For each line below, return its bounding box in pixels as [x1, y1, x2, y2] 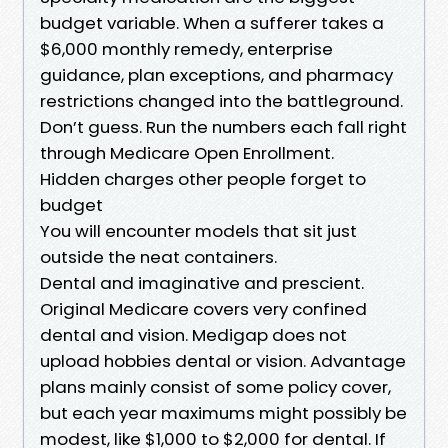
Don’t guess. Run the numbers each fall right [40, 114, 407, 139]
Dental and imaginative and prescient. [40, 270, 364, 295]
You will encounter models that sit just [40, 218, 357, 243]
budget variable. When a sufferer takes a [40, 10, 384, 35]
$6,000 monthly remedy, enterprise [40, 36, 333, 61]
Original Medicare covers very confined [40, 296, 367, 321]
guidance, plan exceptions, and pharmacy [40, 62, 393, 87]
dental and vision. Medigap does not [40, 322, 347, 347]
